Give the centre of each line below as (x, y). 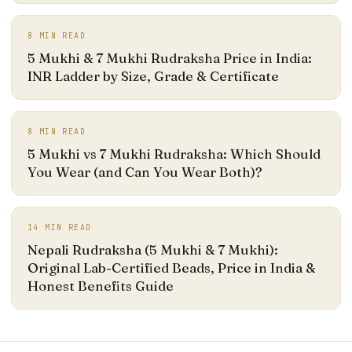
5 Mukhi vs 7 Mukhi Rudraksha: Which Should (174, 153)
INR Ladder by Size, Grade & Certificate (153, 75)
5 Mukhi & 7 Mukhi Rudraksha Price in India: (170, 57)
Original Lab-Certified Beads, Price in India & (172, 267)
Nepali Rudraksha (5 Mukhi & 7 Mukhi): (153, 249)
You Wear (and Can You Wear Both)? (145, 171)
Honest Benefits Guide (101, 285)
